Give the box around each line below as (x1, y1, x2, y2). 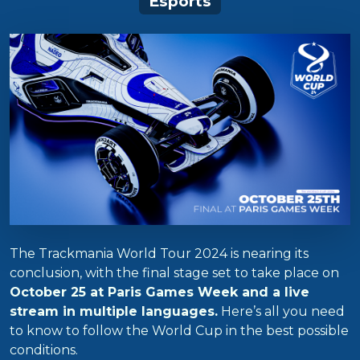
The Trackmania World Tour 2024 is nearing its (10, 246, 309, 262)
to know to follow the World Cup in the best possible (10, 323, 349, 339)
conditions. (10, 342, 78, 358)
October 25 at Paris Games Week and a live (10, 284, 309, 301)
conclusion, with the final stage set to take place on (10, 265, 339, 281)
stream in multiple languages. (10, 304, 218, 320)
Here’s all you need (218, 304, 345, 320)
